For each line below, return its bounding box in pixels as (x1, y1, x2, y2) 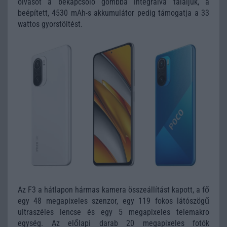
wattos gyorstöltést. (18, 19, 83, 29)
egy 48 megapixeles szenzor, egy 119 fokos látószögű (18, 196, 209, 206)
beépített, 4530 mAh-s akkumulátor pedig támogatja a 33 (18, 8, 209, 18)
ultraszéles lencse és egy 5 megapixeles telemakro (18, 207, 209, 217)
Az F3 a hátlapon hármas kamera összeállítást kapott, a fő (18, 184, 209, 195)
